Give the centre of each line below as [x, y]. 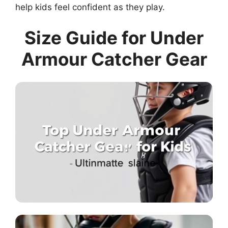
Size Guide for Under [114, 37]
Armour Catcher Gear [114, 59]
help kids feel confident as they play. [90, 7]
